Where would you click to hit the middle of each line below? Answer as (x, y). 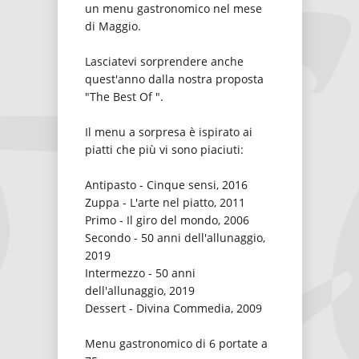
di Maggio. (113, 26)
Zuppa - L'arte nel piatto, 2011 (165, 202)
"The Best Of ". (124, 97)
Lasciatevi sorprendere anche (164, 61)
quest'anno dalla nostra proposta (174, 79)
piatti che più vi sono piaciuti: (164, 149)
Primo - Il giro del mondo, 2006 (167, 220)
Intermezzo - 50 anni (140, 273)
